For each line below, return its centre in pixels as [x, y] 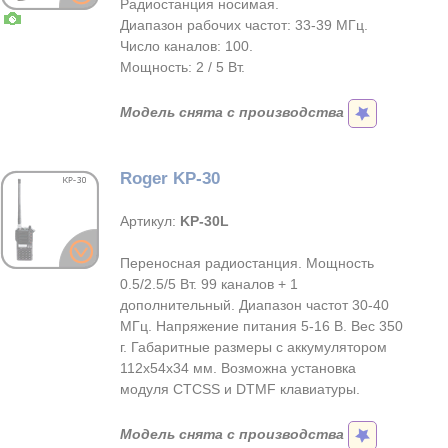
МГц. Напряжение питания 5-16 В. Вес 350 [261, 326]
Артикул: [150, 221]
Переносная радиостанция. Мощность [247, 263]
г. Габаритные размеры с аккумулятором [253, 347]
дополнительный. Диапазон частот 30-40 [254, 305]
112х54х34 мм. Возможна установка [238, 368]
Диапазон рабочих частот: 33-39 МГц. [244, 25]
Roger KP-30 [170, 178]
